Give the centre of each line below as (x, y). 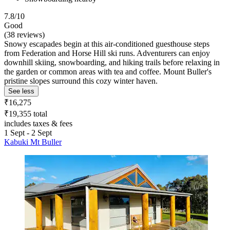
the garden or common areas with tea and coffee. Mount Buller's (108, 72)
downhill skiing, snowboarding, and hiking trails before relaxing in (112, 63)
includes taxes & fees (38, 124)
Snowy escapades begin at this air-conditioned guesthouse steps (107, 44)
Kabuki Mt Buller (33, 142)
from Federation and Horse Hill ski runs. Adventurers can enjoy (107, 53)
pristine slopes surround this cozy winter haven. (81, 81)
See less (21, 91)
